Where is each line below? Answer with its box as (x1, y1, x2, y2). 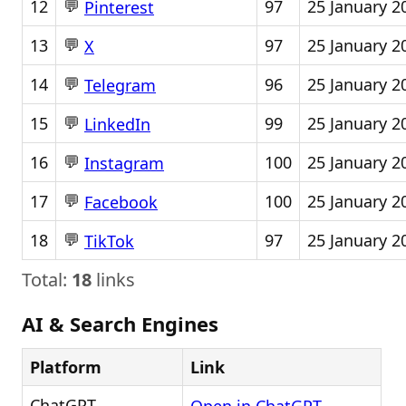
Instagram (84, 152, 164, 175)
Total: (22, 267, 72, 292)
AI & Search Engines (22, 310, 218, 337)
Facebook (84, 191, 158, 214)
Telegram (84, 74, 156, 97)
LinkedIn (84, 113, 150, 136)
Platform (30, 356, 101, 378)
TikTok (84, 230, 134, 253)
